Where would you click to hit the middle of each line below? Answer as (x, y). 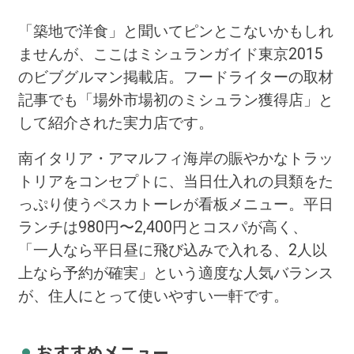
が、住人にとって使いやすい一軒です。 (153, 296)
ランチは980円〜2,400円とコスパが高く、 (162, 228)
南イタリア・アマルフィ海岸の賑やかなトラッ (175, 159)
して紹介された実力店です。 (115, 123)
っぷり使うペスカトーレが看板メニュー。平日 (175, 205)
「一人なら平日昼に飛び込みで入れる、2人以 (172, 250)
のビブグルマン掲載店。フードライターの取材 (175, 77)
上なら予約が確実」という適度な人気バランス (175, 273)
